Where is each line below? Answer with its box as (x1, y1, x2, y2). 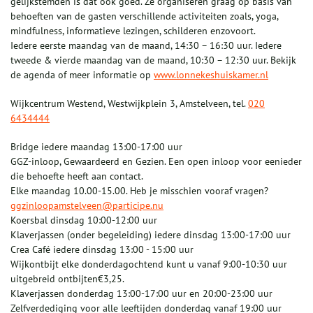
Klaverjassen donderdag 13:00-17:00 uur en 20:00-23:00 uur (10, 287, 272, 300)
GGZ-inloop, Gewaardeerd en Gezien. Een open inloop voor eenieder (10, 155, 302, 168)
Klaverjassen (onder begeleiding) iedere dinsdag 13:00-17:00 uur (10, 228, 291, 242)
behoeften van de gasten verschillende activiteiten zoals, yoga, (10, 10, 278, 23)
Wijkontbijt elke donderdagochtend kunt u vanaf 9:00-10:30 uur (10, 258, 287, 271)
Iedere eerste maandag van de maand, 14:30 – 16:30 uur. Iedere (10, 39, 282, 52)
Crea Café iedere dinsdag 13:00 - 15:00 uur (10, 243, 194, 256)
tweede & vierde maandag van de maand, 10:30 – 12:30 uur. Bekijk (10, 54, 296, 67)
